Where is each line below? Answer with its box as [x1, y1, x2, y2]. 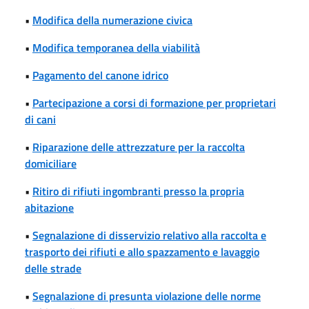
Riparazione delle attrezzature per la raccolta [32, 138, 245, 155]
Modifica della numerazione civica [32, 11, 192, 28]
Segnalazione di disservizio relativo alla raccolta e [32, 226, 266, 243]
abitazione [25, 199, 74, 216]
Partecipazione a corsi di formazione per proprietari [32, 94, 276, 111]
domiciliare [25, 154, 77, 172]
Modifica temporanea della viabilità [32, 39, 200, 56]
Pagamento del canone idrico [32, 66, 168, 83]
